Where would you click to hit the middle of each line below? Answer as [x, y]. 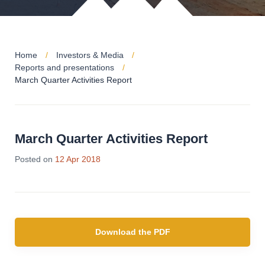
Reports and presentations [64, 67]
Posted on [34, 159]
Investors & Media [90, 55]
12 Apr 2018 [78, 159]
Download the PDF [132, 232]
